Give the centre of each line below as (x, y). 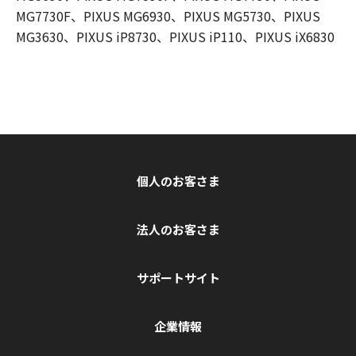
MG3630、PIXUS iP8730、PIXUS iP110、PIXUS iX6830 (175, 37)
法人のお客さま (178, 230)
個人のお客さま (178, 181)
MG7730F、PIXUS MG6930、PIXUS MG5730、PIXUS (168, 16)
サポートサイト (178, 278)
